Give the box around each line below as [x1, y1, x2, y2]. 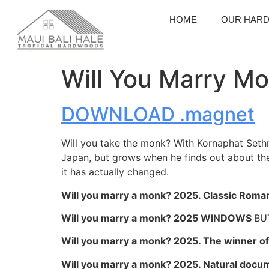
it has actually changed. [61, 166, 169, 178]
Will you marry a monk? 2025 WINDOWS [61, 212, 254, 225]
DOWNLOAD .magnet [61, 103, 255, 127]
